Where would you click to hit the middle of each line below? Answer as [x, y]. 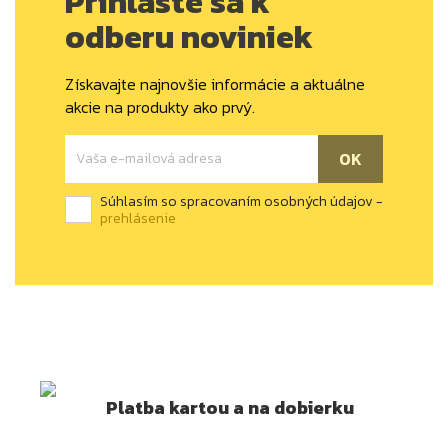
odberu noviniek [189, 36]
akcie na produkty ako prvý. [160, 106]
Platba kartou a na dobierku [230, 408]
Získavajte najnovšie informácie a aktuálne [215, 83]
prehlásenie [138, 218]
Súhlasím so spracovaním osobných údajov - [241, 201]
